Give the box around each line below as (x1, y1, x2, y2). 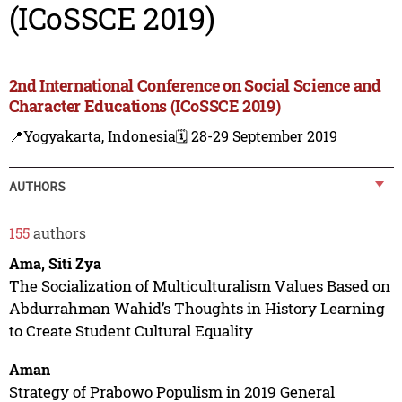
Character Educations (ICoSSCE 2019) (8, 95, 281, 118)
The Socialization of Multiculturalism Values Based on (8, 275, 390, 296)
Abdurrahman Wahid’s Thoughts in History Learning (8, 297, 385, 319)
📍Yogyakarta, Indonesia (8, 127, 176, 146)
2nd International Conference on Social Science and (8, 74, 381, 97)
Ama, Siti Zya (8, 253, 101, 273)
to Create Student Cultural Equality (8, 319, 253, 341)
